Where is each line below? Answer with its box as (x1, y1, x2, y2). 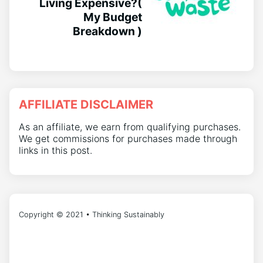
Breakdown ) (73, 23, 142, 38)
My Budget (83, 9, 142, 24)
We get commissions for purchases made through (19, 132, 237, 144)
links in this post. (19, 144, 92, 156)
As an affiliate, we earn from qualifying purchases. (19, 120, 241, 133)
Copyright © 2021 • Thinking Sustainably (19, 210, 164, 220)
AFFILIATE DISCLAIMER (19, 97, 153, 112)
